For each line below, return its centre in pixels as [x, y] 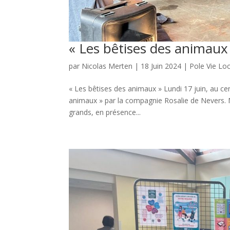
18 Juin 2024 [161, 66]
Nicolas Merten [107, 66]
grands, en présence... [105, 112]
